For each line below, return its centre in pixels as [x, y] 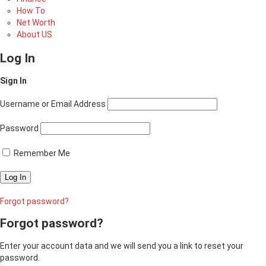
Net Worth [36, 22]
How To [31, 10]
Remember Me [41, 153]
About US [34, 34]
